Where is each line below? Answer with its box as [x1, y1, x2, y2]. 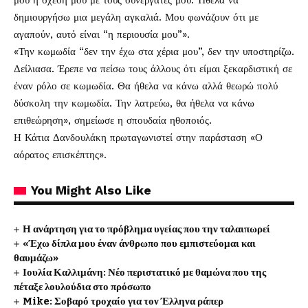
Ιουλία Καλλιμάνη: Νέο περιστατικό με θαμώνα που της [23, 266, 267, 278]
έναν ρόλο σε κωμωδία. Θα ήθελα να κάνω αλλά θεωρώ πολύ [14, 80, 278, 92]
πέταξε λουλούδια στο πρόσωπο [14, 280, 151, 293]
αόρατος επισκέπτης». [14, 148, 107, 161]
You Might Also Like [31, 183, 151, 197]
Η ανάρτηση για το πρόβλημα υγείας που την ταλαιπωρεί [23, 223, 271, 235]
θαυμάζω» [14, 252, 58, 264]
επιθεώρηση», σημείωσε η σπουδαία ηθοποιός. [14, 114, 212, 126]
